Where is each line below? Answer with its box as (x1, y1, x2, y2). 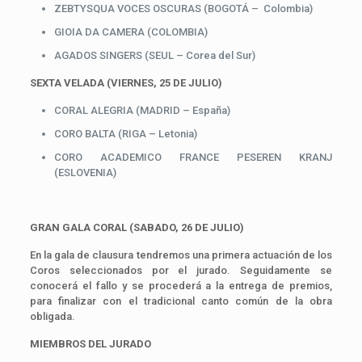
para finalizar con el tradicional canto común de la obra (29, 294, 333, 307)
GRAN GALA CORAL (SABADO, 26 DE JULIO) (29, 221, 244, 234)
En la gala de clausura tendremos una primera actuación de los (29, 248, 333, 261)
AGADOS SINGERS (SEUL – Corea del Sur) (53, 48, 255, 61)
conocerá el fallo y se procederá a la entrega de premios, (29, 279, 333, 292)
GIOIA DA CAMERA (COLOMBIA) (53, 25, 208, 38)
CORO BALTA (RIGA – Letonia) (53, 127, 197, 140)
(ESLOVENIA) (53, 166, 116, 179)
